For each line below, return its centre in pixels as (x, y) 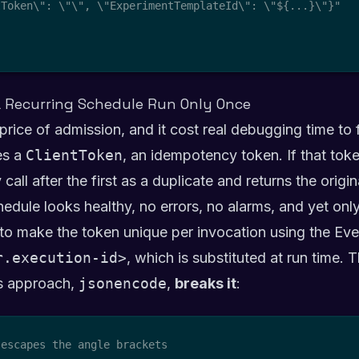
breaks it (206, 283)
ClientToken (74, 155)
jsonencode (123, 283)
